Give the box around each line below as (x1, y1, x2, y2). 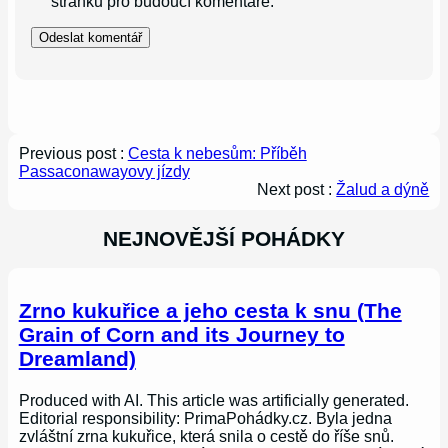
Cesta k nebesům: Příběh (127, 144, 307, 162)
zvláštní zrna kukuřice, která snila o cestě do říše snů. (18, 427, 394, 445)
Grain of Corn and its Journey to (18, 323, 345, 347)
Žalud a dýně (336, 180, 430, 198)
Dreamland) (18, 347, 136, 371)
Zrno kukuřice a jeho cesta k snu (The (18, 299, 402, 323)
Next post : (257, 180, 337, 198)
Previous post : (18, 144, 128, 162)
